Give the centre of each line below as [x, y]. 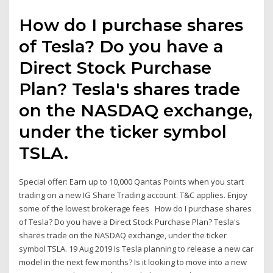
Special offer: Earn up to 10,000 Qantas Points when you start [132, 181]
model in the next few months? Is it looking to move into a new [133, 262]
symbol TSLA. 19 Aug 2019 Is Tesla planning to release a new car [136, 248]
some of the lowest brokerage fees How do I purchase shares [136, 208]
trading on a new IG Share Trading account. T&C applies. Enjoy [133, 195]
